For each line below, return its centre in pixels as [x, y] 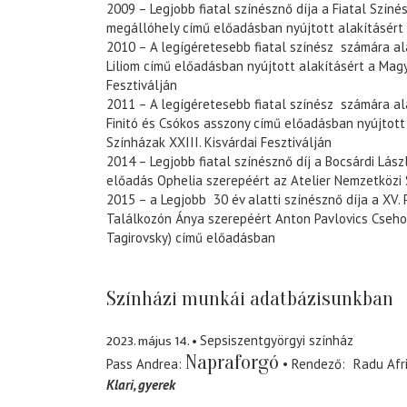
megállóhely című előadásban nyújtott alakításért [255, 28]
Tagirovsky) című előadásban [191, 238]
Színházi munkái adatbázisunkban [250, 299]
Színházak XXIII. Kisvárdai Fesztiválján [219, 143]
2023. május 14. [148, 341]
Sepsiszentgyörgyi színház [277, 340]
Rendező [317, 363]
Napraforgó [232, 362]
